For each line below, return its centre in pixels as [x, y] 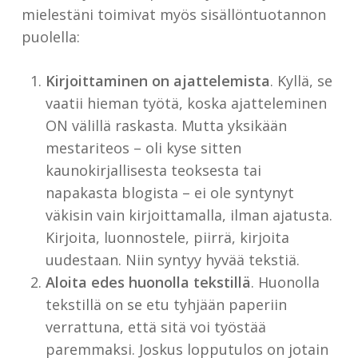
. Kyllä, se [301, 81]
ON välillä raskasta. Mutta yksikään [166, 126]
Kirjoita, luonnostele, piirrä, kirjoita [167, 238]
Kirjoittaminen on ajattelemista [157, 81]
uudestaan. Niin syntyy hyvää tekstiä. [172, 260]
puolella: [50, 37]
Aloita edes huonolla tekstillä [148, 282]
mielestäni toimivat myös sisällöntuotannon [173, 15]
